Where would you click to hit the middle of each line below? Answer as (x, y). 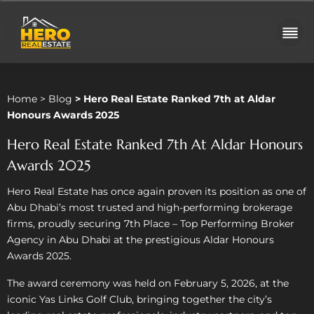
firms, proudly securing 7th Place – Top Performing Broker (151, 224)
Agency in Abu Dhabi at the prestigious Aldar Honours (141, 240)
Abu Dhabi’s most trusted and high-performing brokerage (150, 207)
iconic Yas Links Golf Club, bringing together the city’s (139, 299)
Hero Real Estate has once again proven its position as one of (157, 191)
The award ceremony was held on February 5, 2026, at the (148, 283)
